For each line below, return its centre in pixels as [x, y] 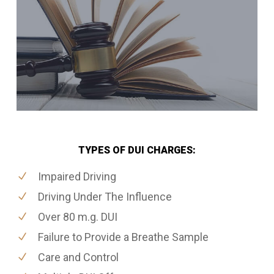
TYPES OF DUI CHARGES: [137, 150]
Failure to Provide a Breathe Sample [123, 237]
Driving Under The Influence [105, 197]
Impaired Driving [77, 177]
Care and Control [78, 257]
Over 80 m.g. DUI [77, 217]
